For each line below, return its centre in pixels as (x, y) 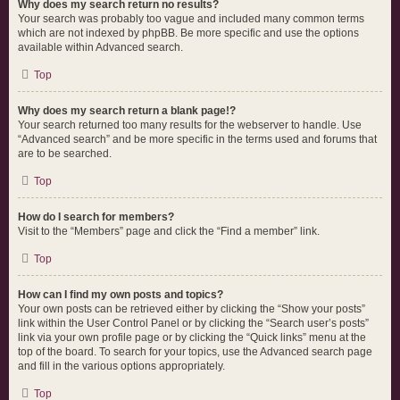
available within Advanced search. (100, 47)
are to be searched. (65, 154)
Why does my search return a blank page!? (127, 111)
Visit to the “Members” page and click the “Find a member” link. (169, 231)
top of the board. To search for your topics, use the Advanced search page (195, 352)
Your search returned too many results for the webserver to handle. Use (190, 125)
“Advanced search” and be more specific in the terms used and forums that (197, 139)
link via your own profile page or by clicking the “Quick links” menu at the (192, 337)
